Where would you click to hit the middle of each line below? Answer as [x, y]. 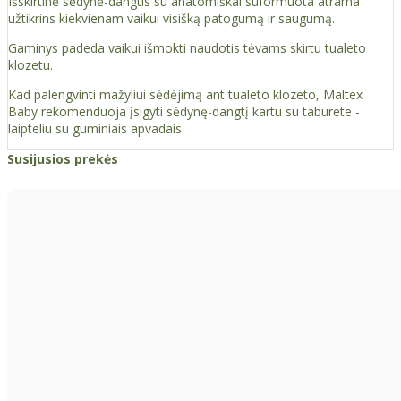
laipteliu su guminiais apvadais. [96, 129]
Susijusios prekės [63, 159]
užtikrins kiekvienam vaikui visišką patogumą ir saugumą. [171, 19]
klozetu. [30, 65]
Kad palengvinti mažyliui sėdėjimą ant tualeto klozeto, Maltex [185, 95]
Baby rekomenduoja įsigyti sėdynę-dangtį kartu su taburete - [184, 112]
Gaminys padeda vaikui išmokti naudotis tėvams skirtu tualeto [187, 48]
